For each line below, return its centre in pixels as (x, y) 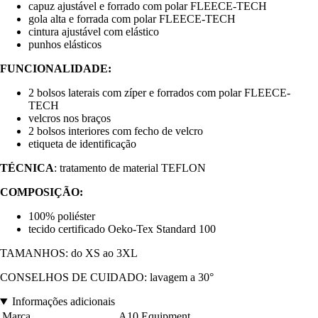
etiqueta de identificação (82, 144)
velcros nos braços (70, 119)
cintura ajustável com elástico (94, 32)
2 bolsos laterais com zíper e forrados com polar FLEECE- (159, 93)
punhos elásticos (65, 45)
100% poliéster (62, 216)
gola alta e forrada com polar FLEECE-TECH (132, 19)
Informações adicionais (63, 302)
